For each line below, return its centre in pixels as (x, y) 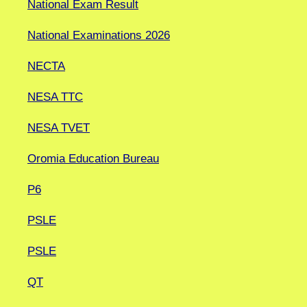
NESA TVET (59, 128)
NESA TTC (55, 97)
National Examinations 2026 (99, 35)
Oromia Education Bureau (93, 159)
